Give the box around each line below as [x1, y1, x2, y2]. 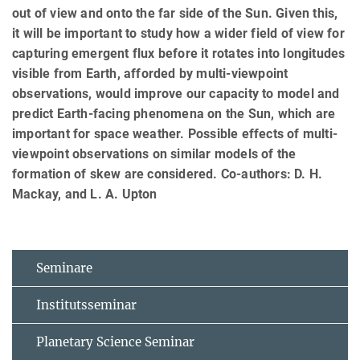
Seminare [36, 260, 92, 276]
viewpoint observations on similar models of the [12, 145, 297, 162]
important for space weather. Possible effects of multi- [12, 125, 338, 141]
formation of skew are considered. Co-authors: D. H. [12, 166, 323, 182]
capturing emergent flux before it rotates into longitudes [12, 45, 346, 61]
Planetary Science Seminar [36, 333, 194, 350]
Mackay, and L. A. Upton [12, 186, 157, 202]
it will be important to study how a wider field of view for [12, 25, 345, 41]
